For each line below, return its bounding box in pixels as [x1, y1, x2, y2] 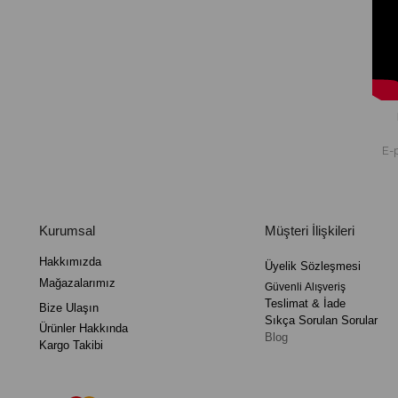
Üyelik [264, 259, 297, 274]
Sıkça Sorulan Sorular [264, 314, 378, 328]
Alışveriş [304, 281, 346, 294]
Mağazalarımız [38, 276, 115, 291]
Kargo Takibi [38, 338, 103, 353]
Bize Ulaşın [38, 301, 99, 315]
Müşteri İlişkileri [264, 223, 354, 239]
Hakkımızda [38, 255, 101, 269]
